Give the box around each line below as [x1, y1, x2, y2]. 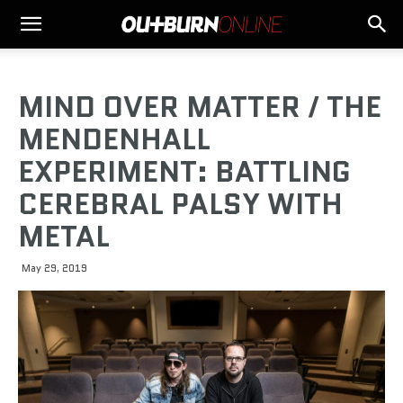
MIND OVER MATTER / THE [18, 86, 381, 128]
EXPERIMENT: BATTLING [18, 151, 351, 193]
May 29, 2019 [22, 261, 87, 275]
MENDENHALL [18, 119, 210, 160]
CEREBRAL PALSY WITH [18, 184, 343, 225]
